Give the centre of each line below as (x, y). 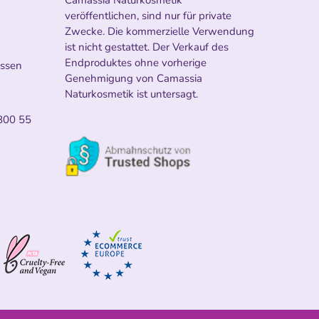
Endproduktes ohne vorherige (136, 62)
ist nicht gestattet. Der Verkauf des (147, 47)
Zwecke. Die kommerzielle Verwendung (159, 31)
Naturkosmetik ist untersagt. (131, 94)
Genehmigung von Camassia (134, 78)
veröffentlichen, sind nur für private (148, 15)
